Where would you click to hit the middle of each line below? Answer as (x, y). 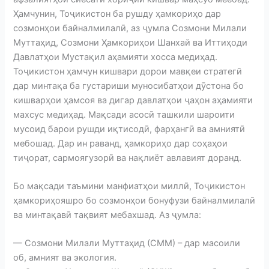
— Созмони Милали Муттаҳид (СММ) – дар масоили (127, 243)
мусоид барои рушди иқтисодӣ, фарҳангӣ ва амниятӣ (129, 129)
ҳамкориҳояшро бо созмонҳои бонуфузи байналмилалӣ (134, 200)
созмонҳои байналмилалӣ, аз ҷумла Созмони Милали (130, 28)
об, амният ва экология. (65, 258)
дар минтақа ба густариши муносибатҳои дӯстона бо (129, 86)
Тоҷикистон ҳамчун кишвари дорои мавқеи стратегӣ (128, 71)
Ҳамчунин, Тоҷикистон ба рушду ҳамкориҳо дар (117, 14)
